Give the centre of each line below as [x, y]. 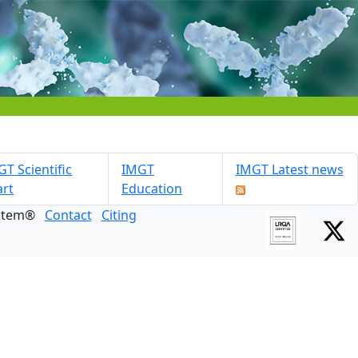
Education [152, 189]
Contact [68, 215]
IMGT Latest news [289, 170]
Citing [119, 215]
